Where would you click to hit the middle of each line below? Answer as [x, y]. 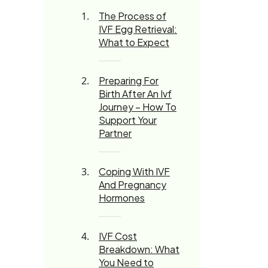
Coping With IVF [134, 171]
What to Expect [134, 42]
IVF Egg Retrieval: [138, 29]
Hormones [122, 198]
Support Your [128, 120]
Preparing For [129, 80]
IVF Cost [118, 236]
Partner [115, 133]
